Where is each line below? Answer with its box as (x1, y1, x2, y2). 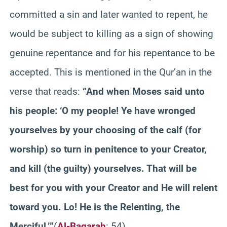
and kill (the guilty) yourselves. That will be (10, 162, 197, 174)
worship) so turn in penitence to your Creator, (10, 143, 207, 155)
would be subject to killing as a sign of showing (10, 27, 213, 40)
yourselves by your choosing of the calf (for (10, 124, 201, 136)
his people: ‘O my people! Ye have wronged (10, 104, 196, 117)
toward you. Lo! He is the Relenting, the (10, 201, 180, 213)
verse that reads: (10, 85, 83, 97)
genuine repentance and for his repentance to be (10, 47, 215, 59)
